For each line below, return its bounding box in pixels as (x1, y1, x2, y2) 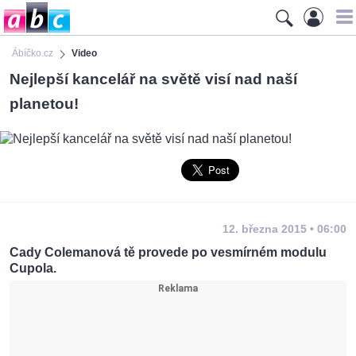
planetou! (10, 95, 79, 112)
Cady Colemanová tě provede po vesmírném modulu (10, 246, 327, 260)
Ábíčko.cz (12, 48, 53, 59)
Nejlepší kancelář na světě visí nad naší (10, 70, 297, 87)
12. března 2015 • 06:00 (222, 222, 346, 236)
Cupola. (10, 261, 56, 276)
